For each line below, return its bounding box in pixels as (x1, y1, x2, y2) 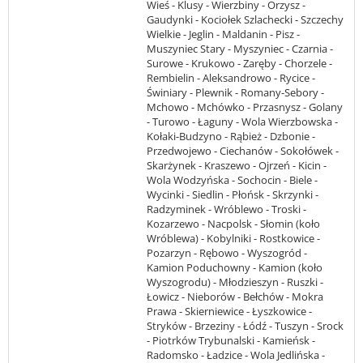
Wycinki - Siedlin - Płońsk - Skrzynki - (147, 186, 318, 202)
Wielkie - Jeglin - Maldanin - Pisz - (147, 26, 300, 41)
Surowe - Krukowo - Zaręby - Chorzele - (147, 55, 332, 70)
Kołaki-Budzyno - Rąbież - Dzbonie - (147, 128, 315, 143)
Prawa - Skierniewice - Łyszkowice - (147, 303, 312, 318)
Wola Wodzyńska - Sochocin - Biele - (147, 172, 318, 187)
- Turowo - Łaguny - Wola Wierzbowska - (147, 113, 338, 129)
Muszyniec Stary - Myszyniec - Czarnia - (147, 41, 333, 56)
